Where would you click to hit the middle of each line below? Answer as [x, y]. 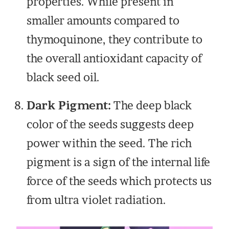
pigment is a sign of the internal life [119, 162]
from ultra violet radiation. [97, 200]
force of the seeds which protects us [119, 181]
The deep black [152, 106]
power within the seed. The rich [109, 143]
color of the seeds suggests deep [110, 124]
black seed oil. [63, 77]
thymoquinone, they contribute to [115, 40]
